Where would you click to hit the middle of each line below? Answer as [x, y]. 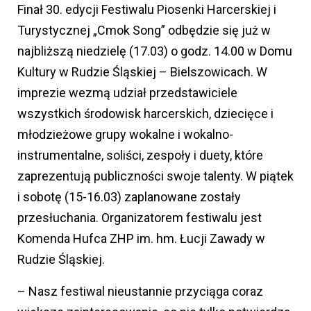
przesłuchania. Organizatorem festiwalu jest [140, 218]
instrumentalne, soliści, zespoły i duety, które [140, 155]
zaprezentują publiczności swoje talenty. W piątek [155, 176]
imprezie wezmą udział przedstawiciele [127, 93]
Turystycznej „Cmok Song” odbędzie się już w [144, 31]
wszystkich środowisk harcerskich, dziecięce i [145, 114]
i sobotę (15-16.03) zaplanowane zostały [129, 197]
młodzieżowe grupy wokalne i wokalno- [125, 135]
